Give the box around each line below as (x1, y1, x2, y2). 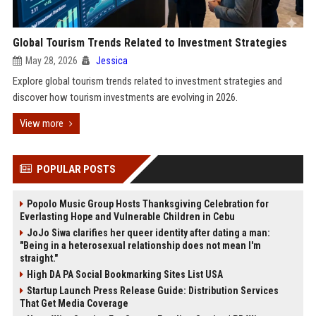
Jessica (95, 55, 128, 66)
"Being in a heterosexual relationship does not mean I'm (19, 240, 261, 251)
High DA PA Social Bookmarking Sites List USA (26, 269, 223, 280)
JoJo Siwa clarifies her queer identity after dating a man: (26, 227, 270, 238)
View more (19, 117, 63, 130)
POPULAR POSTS (36, 163, 116, 176)
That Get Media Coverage (19, 298, 128, 309)
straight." (19, 253, 58, 264)
